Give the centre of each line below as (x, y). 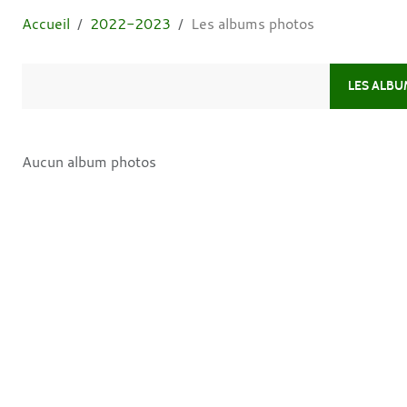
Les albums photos (253, 23)
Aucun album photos (89, 161)
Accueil (46, 23)
